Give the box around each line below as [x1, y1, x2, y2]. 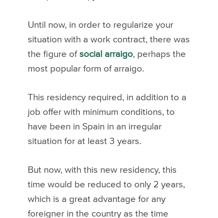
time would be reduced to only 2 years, [27, 180, 185, 189]
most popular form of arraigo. [27, 64, 144, 73]
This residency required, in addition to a [27, 93, 186, 102]
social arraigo [76, 50, 133, 59]
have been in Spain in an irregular [27, 122, 162, 131]
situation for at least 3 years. [27, 137, 141, 146]
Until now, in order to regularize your [27, 20, 173, 30]
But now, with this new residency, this [27, 165, 177, 175]
